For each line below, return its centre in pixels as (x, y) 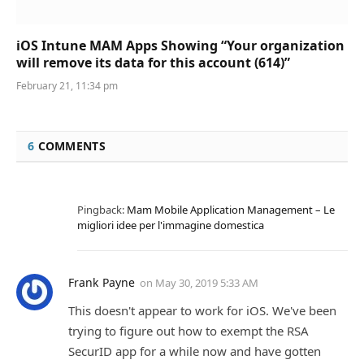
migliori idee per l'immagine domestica (171, 225)
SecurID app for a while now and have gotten (195, 351)
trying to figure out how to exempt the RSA (188, 330)
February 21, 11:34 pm (67, 85)
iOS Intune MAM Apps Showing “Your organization (180, 45)
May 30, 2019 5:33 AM (207, 282)
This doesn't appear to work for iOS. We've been (202, 310)
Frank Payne (102, 282)
